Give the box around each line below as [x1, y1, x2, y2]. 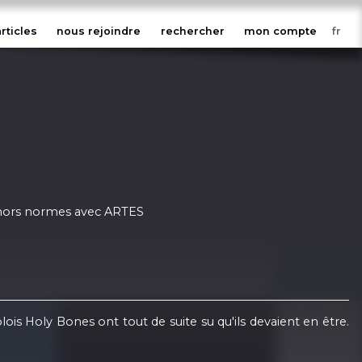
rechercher [160, 25, 225, 38]
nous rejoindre [57, 25, 141, 38]
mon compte [244, 25, 318, 38]
